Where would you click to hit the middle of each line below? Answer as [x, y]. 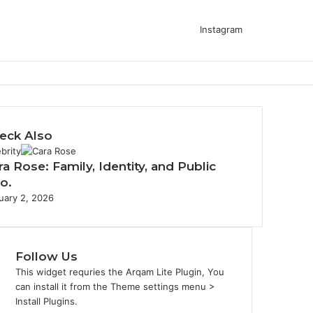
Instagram [221, 29]
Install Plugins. [46, 301]
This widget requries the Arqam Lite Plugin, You [120, 272]
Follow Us [46, 256]
